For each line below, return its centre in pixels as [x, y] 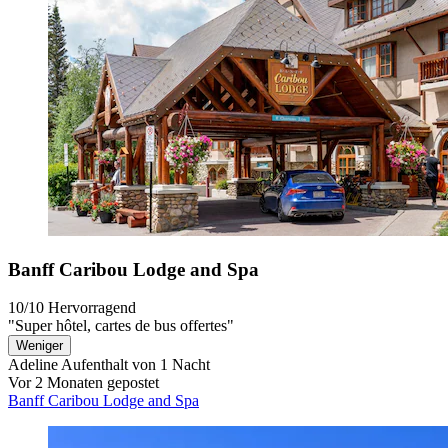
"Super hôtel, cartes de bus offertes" [121, 326]
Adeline [33, 365]
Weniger [39, 346]
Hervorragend [92, 308]
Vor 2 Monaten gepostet [83, 383]
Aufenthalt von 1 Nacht [134, 365]
